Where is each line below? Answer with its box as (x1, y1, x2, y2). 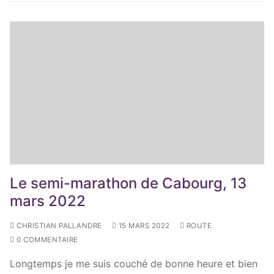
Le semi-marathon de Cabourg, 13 (10, 174, 246, 192)
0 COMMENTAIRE (14, 235, 78, 244)
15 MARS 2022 (118, 221, 170, 230)
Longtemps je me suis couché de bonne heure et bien (10, 257, 257, 270)
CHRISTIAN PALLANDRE (14, 221, 102, 230)
